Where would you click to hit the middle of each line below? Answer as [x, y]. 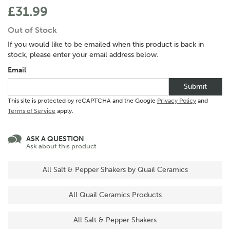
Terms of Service [32, 111]
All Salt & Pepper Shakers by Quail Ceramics [115, 170]
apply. [64, 111]
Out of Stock [32, 30]
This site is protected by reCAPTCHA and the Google [82, 101]
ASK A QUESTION [55, 139]
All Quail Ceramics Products [115, 195]
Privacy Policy [177, 101]
